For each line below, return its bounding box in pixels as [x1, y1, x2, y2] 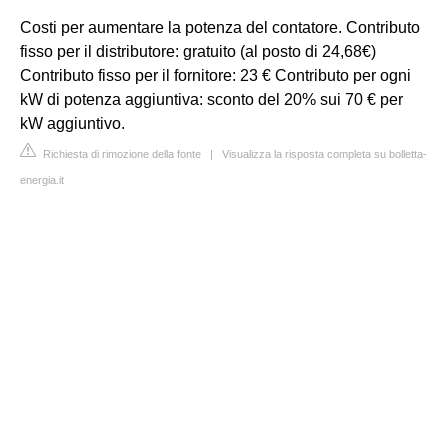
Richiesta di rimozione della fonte [40, 148, 201, 160]
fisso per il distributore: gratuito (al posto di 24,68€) [20, 43, 376, 60]
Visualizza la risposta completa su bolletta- [222, 148, 427, 160]
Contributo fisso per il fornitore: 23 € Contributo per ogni [20, 67, 411, 84]
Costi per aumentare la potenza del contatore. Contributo [20, 19, 420, 36]
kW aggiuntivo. [20, 115, 125, 132]
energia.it [20, 174, 64, 186]
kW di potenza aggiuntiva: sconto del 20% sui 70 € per [20, 91, 403, 108]
